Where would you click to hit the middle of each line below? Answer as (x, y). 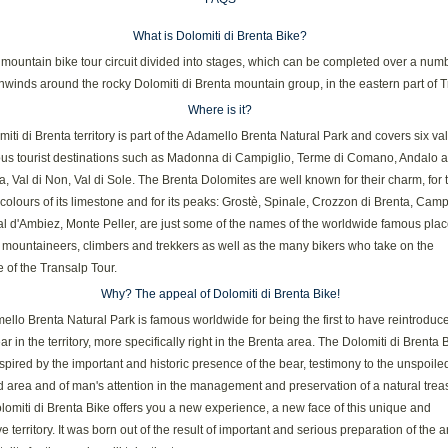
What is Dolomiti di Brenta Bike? (220, 36)
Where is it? (220, 110)
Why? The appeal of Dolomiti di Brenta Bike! (220, 294)
